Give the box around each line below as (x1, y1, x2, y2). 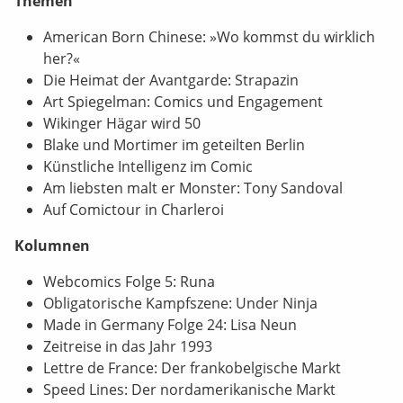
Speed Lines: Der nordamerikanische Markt (43, 380, 336, 399)
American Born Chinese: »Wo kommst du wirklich (43, 27, 375, 47)
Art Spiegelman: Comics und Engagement (43, 92, 323, 112)
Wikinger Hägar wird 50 (43, 113, 201, 133)
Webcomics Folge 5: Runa (43, 272, 215, 291)
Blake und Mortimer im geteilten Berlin (43, 135, 305, 155)
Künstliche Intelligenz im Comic (43, 157, 253, 176)
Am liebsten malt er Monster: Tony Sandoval (43, 178, 343, 198)
